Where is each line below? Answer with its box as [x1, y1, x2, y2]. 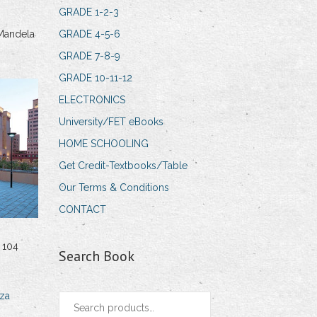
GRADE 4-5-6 [59, 28, 121, 40]
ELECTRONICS [59, 94, 126, 106]
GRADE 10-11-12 [59, 72, 133, 84]
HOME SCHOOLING [59, 138, 149, 150]
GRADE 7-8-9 [59, 50, 121, 62]
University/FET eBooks [59, 116, 164, 128]
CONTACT [59, 204, 107, 216]
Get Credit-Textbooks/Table [59, 160, 188, 172]
